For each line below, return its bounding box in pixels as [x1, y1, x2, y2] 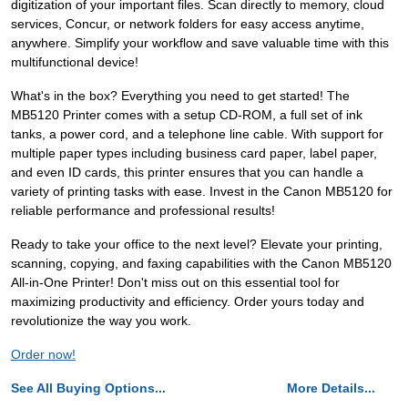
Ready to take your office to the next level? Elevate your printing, [11, 237, 382, 252]
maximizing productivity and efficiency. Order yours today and [11, 294, 364, 310]
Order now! [11, 347, 76, 362]
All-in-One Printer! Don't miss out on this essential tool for [11, 275, 340, 291]
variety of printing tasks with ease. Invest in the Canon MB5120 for [11, 184, 393, 199]
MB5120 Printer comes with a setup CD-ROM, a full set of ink [11, 107, 362, 123]
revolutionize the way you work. [11, 313, 191, 329]
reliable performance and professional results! [11, 203, 275, 219]
